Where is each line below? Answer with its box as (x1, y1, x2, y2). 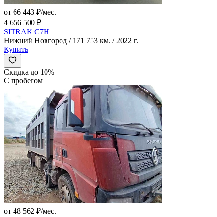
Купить (4, 45, 28, 54)
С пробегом (4, 77, 43, 85)
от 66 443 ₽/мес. (4, 8, 56, 16)
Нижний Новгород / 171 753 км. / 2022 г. (4, 36, 138, 45)
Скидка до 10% (4, 68, 54, 77)
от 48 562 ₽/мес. (4, 207, 56, 216)
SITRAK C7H (4, 28, 49, 36)
